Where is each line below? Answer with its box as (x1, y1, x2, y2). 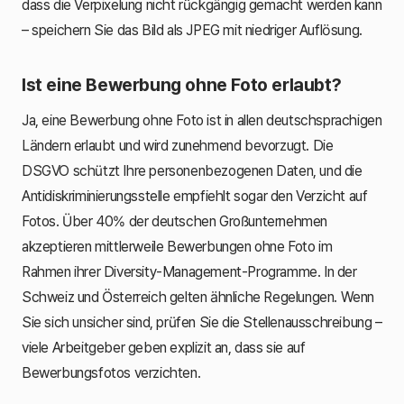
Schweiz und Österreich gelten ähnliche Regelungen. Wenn (22, 288, 374, 306)
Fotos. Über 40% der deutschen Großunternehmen (22, 212, 327, 230)
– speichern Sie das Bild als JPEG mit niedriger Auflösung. (22, 21, 363, 39)
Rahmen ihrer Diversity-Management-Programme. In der (22, 262, 357, 280)
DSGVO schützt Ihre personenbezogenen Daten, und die (22, 161, 363, 179)
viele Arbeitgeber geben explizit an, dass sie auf (22, 338, 306, 356)
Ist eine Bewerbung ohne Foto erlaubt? (22, 73, 342, 96)
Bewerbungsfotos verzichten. (22, 363, 201, 381)
